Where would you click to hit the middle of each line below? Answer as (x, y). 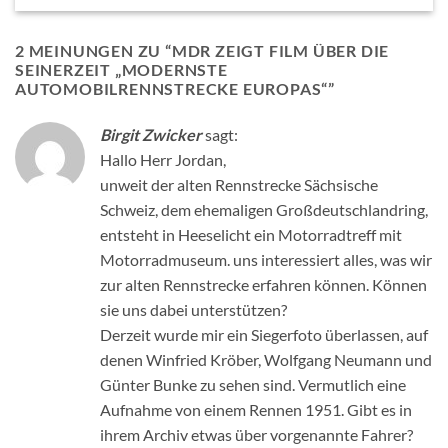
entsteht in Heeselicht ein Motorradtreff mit (251, 235)
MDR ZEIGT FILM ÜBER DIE (280, 51)
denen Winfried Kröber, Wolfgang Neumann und (266, 360)
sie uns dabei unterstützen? (193, 310)
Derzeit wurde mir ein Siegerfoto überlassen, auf (264, 335)
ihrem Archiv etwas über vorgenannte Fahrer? (256, 435)
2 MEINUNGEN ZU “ (93, 51)
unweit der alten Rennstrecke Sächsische (239, 185)
